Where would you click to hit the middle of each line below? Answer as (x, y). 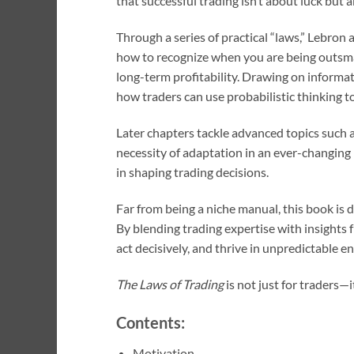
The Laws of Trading (170, 284)
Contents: (151, 323)
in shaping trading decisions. (192, 172)
